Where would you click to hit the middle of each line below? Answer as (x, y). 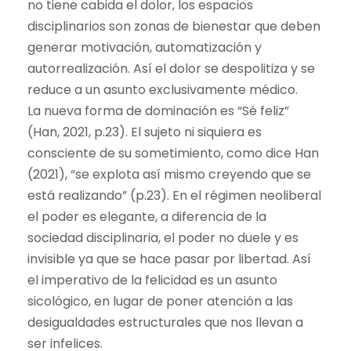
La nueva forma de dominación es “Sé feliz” (158, 111)
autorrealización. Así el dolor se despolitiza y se (171, 69)
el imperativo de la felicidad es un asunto (152, 280)
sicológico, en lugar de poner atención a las (160, 302)
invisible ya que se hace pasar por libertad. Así (169, 259)
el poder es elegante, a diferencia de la (147, 217)
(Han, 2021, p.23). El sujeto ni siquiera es (145, 132)
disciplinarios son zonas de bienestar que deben (174, 27)
